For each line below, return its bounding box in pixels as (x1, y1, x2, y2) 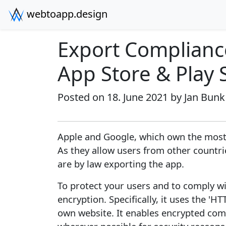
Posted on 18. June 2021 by (58, 90, 184, 104)
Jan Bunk (184, 90, 225, 104)
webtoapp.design (24, 7, 107, 21)
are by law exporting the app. (58, 157, 184, 170)
